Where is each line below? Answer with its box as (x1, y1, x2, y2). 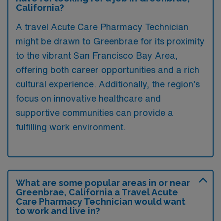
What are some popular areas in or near (16, 178, 190, 188)
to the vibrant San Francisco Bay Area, (16, 51, 178, 60)
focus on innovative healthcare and (16, 94, 161, 103)
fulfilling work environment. (16, 122, 126, 131)
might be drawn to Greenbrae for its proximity (16, 37, 205, 45)
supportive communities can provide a (16, 108, 173, 117)
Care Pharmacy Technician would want (16, 196, 185, 207)
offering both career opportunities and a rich (16, 65, 199, 74)
